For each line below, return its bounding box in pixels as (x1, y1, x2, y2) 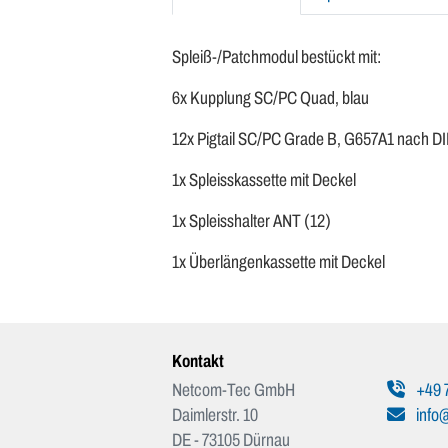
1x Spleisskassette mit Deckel (172, 170, 356, 190)
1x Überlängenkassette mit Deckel (172, 252, 385, 272)
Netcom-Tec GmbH (172, 380, 295, 400)
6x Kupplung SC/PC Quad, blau (172, 88, 369, 108)
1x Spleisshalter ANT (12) (172, 211, 331, 231)
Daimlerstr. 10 (172, 405, 258, 425)
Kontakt (172, 352, 224, 371)
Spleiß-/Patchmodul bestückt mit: (172, 47, 381, 67)
